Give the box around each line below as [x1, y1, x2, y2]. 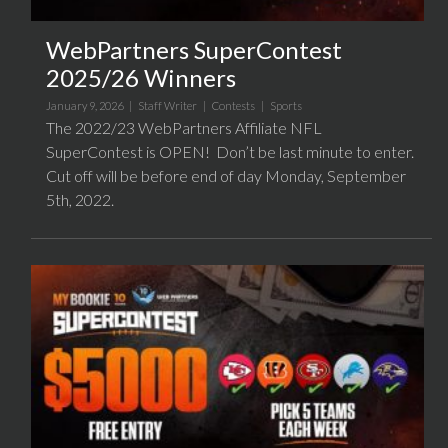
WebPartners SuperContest [46, 35, 342, 65]
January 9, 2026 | [46, 99, 138, 113]
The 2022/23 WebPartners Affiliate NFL [46, 118, 322, 138]
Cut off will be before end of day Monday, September [46, 166, 406, 186]
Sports [270, 99, 302, 113]
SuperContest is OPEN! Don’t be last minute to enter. [46, 142, 414, 162]
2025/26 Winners [46, 63, 236, 93]
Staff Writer [138, 99, 197, 113]
